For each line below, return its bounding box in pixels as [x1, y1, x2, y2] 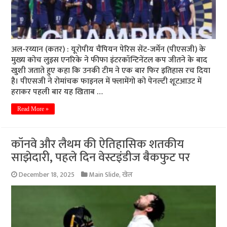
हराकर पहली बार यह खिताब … [11, 85, 103, 99]
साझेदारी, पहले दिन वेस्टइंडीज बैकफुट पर [11, 147, 191, 168]
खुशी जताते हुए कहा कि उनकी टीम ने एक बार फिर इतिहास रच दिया [11, 64, 211, 78]
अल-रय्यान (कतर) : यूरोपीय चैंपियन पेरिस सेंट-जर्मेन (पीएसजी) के [11, 43, 206, 57]
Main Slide [89, 169, 120, 181]
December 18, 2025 [19, 169, 75, 181]
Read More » [17, 105, 49, 113]
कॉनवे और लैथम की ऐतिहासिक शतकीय [11, 134, 184, 155]
